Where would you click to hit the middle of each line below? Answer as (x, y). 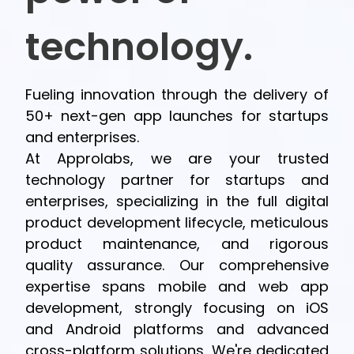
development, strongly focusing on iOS (177, 308)
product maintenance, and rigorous (177, 244)
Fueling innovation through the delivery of (177, 94)
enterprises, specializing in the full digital (177, 201)
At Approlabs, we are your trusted (177, 158)
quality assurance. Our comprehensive (177, 265)
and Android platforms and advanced (177, 329)
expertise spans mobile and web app (177, 286)
